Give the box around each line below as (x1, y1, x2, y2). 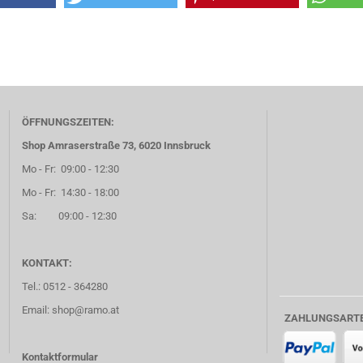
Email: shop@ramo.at (22, 304, 120, 316)
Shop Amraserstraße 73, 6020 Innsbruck (22, 139, 211, 152)
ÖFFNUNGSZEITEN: (22, 116, 115, 128)
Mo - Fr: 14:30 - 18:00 (22, 186, 120, 199)
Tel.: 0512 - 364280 (22, 280, 109, 293)
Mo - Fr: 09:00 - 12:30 (22, 163, 122, 175)
